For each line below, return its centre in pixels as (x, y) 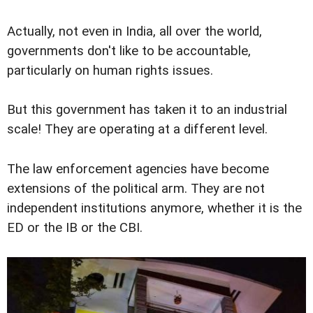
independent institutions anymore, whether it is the (154, 208)
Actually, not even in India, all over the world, (134, 32)
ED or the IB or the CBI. (75, 227)
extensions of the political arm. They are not (136, 188)
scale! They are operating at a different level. (137, 130)
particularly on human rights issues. (110, 71)
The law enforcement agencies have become (138, 169)
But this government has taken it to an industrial (147, 110)
